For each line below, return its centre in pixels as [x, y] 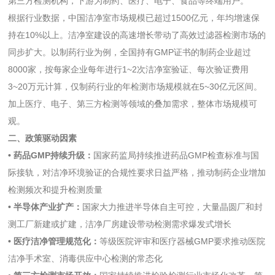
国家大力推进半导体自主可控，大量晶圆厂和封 [173, 207]
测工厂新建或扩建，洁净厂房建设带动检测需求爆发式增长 [120, 224]
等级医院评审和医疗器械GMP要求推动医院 [183, 242]
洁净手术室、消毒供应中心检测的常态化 [86, 259]
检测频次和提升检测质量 [56, 190]
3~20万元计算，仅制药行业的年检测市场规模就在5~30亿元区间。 [135, 87]
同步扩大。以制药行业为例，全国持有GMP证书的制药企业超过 [130, 52]
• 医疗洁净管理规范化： [54, 242]
